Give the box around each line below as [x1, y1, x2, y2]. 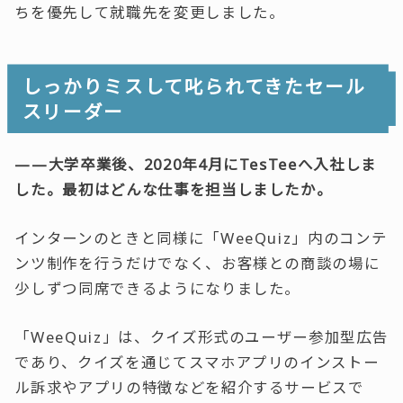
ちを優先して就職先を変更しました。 [14, 2, 285, 23]
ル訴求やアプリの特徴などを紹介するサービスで [14, 377, 364, 399]
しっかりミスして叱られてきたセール [22, 73, 366, 99]
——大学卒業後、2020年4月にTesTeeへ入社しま [14, 153, 377, 175]
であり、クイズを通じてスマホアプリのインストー [14, 352, 380, 373]
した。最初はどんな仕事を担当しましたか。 [14, 178, 333, 200]
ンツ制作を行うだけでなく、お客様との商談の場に [14, 252, 381, 273]
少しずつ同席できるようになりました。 [14, 277, 301, 299]
